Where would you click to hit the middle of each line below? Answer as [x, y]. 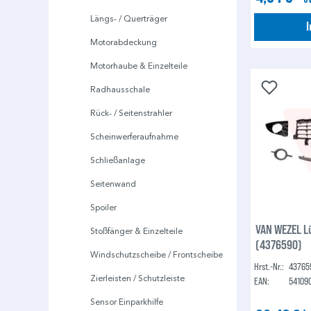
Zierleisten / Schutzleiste [137, 278]
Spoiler [103, 208]
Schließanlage [118, 160]
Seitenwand [113, 184]
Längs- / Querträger [129, 19]
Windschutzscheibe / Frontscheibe [157, 255]
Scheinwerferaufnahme [134, 137]
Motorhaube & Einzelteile [139, 66]
